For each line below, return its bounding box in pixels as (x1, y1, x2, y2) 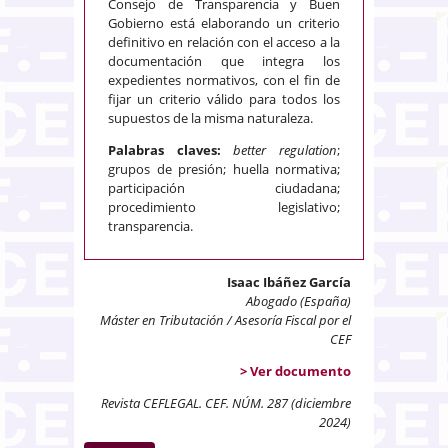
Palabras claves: (108, 141, 234, 159)
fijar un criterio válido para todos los (108, 90, 340, 108)
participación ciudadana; (108, 179, 340, 197)
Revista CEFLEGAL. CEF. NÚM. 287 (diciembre (101, 394, 351, 412)
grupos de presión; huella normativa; (108, 160, 340, 178)
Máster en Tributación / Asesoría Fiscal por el (100, 311, 351, 329)
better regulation (233, 141, 338, 159)
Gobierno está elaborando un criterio (108, 14, 340, 32)
